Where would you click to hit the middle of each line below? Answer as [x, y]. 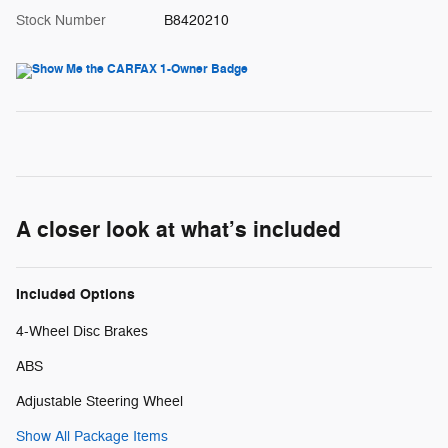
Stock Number [61, 21]
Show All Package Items [92, 437]
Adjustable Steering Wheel [99, 402]
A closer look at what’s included [178, 230]
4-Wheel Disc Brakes [82, 332]
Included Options [75, 295]
